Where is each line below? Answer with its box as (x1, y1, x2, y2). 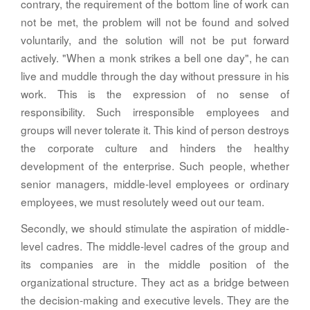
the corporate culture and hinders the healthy (20, 140, 290, 156)
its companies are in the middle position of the (20, 256, 290, 272)
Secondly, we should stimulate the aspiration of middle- (20, 220, 290, 236)
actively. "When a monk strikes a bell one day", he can (20, 50, 290, 66)
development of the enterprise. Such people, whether (20, 158, 290, 174)
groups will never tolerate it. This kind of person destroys (20, 122, 290, 138)
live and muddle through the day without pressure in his (20, 68, 290, 84)
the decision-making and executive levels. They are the (20, 292, 290, 308)
